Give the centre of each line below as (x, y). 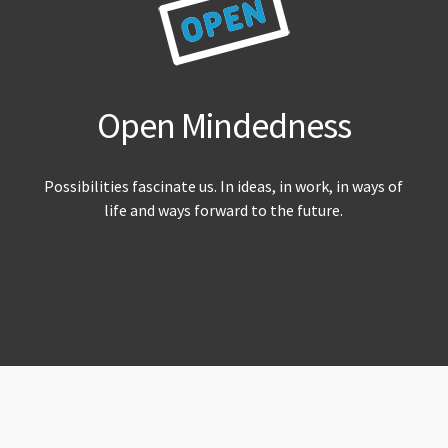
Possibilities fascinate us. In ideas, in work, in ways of (224, 186)
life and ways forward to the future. (224, 210)
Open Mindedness (223, 126)
